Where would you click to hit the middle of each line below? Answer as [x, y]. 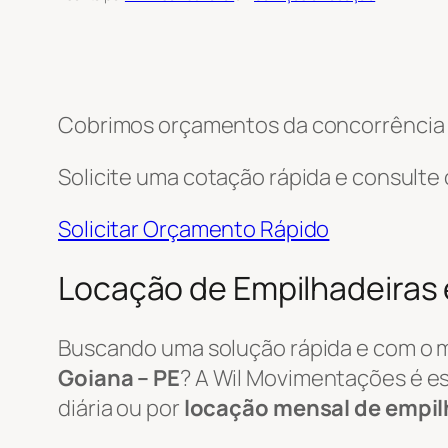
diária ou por [121, 407]
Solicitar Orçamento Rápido [194, 228]
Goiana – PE [119, 377]
